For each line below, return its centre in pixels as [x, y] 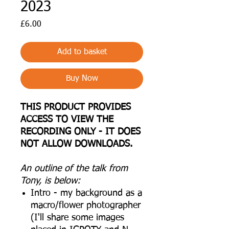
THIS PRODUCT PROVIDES [76, 107]
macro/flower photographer [86, 205]
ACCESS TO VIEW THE [67, 119]
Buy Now [82, 78]
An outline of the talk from [74, 168]
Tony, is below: [50, 181]
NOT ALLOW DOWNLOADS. [76, 144]
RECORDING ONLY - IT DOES [81, 132]
